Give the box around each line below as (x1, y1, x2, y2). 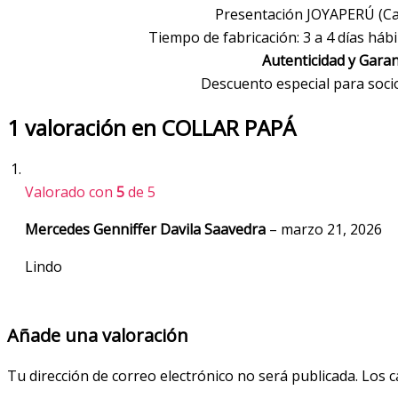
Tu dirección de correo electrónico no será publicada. (7, 366, 358, 386)
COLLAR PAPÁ (162, 113, 296, 143)
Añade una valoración (7, 323, 188, 348)
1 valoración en (7, 113, 162, 143)
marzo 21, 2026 (281, 219, 382, 240)
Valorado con (25, 182, 116, 203)
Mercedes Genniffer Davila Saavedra (25, 219, 269, 240)
